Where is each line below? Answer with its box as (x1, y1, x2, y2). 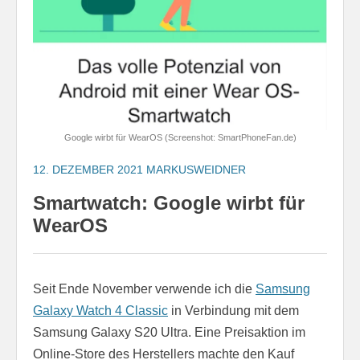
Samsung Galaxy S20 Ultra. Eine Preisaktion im (33, 325, 305, 340)
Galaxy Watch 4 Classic (33, 304, 168, 318)
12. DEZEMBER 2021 (33, 163, 143, 177)
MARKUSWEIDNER (146, 163, 246, 177)
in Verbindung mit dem (168, 304, 299, 318)
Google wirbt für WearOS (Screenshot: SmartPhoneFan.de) (63, 133, 297, 143)
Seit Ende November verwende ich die (33, 282, 256, 297)
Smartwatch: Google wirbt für (33, 192, 305, 215)
